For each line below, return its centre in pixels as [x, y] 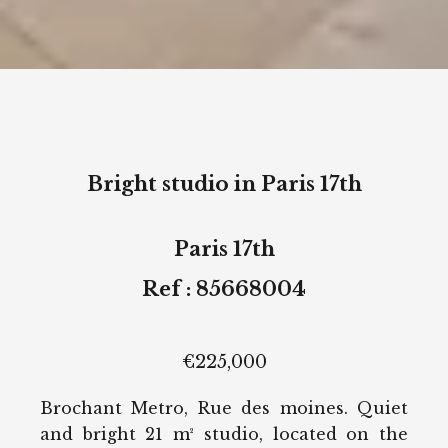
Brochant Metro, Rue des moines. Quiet [224, 407]
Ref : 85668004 [224, 288]
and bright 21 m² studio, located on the [224, 433]
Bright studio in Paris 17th [224, 183]
